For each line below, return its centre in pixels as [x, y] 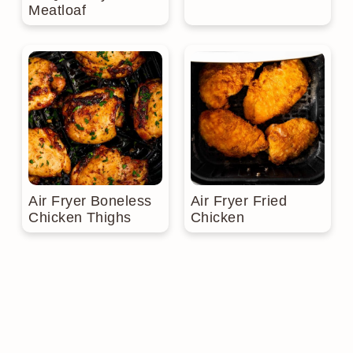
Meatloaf [57, 10]
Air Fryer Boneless [90, 201]
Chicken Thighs [80, 217]
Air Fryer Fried [239, 201]
